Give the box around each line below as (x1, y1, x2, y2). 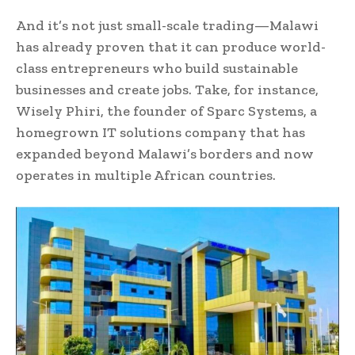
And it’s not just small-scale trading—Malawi (16, 17, 319, 34)
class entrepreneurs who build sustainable (16, 59, 298, 77)
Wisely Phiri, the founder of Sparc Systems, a (16, 102, 317, 120)
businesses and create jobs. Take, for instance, (16, 81, 319, 98)
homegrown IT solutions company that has (16, 124, 305, 141)
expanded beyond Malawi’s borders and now (16, 145, 314, 162)
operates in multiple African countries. (16, 166, 276, 184)
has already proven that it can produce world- (16, 38, 326, 55)
